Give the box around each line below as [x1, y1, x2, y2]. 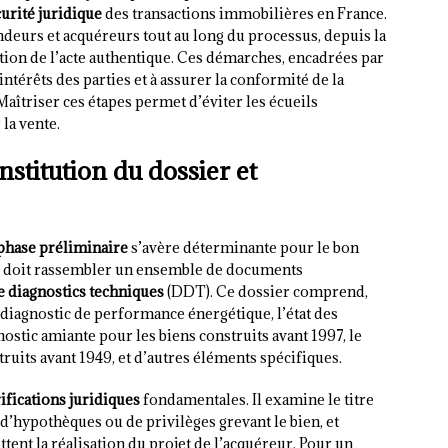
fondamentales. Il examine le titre [140, 390, 374, 410]
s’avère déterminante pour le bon [128, 238, 359, 258]
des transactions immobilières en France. [102, 4, 387, 24]
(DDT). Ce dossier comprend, [164, 282, 368, 302]
